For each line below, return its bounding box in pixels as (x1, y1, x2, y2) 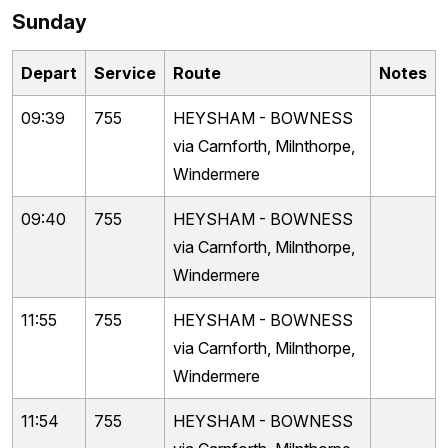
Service (94, 63, 156, 83)
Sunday (12, 10, 87, 34)
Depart (21, 63, 77, 83)
